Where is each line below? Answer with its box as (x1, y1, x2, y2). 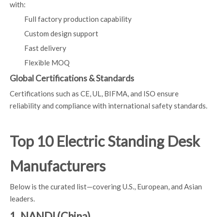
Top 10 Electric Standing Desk (10, 132, 200, 150)
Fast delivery (24, 44, 66, 52)
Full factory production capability (24, 15, 132, 23)
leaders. (10, 194, 35, 203)
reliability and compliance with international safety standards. (10, 101, 207, 110)
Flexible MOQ (24, 58, 70, 67)
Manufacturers (10, 157, 106, 174)
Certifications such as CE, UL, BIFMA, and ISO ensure (10, 89, 179, 98)
